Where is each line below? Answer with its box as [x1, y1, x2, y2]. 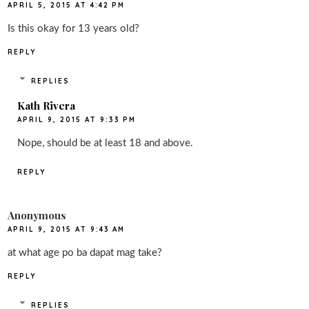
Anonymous [8, 208, 67, 223]
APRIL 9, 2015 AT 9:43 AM [8, 225, 126, 235]
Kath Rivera [17, 98, 76, 112]
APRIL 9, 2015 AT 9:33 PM [17, 114, 137, 124]
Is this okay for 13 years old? [8, 23, 140, 34]
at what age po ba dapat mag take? [8, 248, 163, 259]
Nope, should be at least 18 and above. [17, 137, 194, 148]
